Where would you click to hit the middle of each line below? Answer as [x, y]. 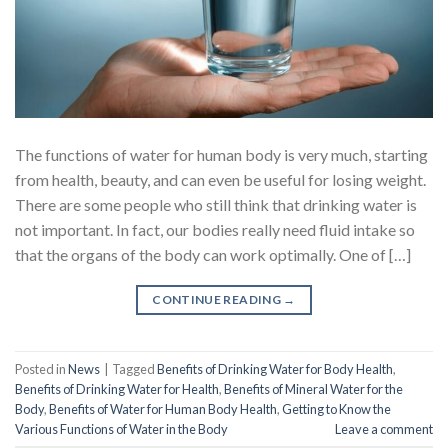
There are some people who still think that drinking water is [216, 205]
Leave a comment [384, 428]
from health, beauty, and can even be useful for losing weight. [220, 180]
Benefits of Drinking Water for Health [117, 388]
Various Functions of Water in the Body [121, 428]
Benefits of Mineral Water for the [313, 388]
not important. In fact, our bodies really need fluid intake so [215, 230]
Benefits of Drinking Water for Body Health [275, 368]
